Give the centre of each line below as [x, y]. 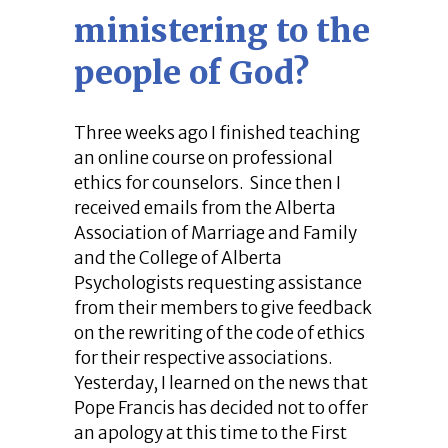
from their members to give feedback [223, 308]
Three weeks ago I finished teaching [217, 133]
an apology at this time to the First [210, 433]
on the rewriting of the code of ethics [219, 333]
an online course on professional [203, 158]
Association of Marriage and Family [215, 233]
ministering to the [222, 31]
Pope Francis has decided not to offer [221, 408]
